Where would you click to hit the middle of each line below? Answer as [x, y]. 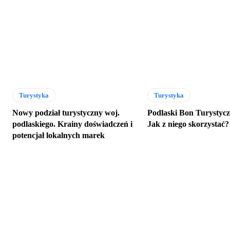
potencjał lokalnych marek [59, 135]
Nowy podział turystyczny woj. [66, 112]
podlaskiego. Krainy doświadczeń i [72, 124]
